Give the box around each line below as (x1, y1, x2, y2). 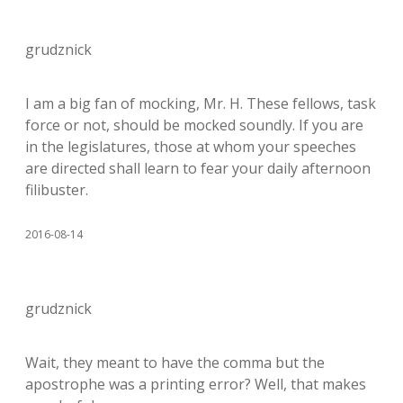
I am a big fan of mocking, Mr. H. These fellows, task (25, 93, 376, 113)
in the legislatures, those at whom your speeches (25, 136, 356, 157)
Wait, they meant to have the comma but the (25, 352, 325, 372)
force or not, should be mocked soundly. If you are (25, 114, 363, 135)
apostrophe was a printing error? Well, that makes (25, 373, 366, 394)
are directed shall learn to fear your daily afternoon (25, 157, 371, 178)
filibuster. (25, 179, 88, 200)
